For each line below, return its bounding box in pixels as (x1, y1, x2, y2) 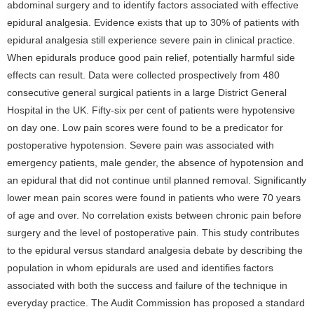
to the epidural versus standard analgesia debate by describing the (7, 245, 303, 256)
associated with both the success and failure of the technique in (7, 280, 287, 291)
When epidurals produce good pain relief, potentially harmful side (7, 52, 295, 63)
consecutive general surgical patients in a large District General (7, 87, 287, 98)
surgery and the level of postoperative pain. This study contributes (7, 227, 299, 238)
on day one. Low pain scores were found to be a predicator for (7, 122, 283, 133)
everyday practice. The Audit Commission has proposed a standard (7, 297, 305, 308)
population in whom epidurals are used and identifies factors (7, 262, 273, 273)
